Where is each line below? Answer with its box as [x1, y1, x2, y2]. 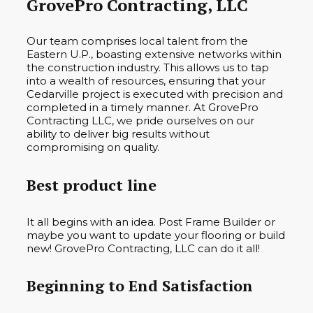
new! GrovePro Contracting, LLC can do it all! [27, 241, 260, 255]
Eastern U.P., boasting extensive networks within [27, 48, 282, 61]
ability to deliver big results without [27, 127, 210, 141]
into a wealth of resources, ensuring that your [27, 74, 265, 88]
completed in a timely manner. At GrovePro [27, 101, 259, 115]
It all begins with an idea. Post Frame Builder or [27, 214, 275, 228]
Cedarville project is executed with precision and [27, 87, 283, 101]
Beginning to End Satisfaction [27, 275, 253, 296]
